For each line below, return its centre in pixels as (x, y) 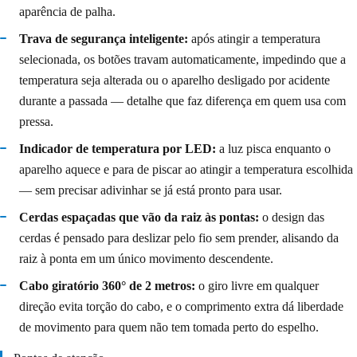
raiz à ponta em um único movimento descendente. (146, 258)
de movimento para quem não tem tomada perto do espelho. (169, 327)
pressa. (36, 121)
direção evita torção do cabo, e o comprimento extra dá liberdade (181, 306)
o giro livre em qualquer (257, 285)
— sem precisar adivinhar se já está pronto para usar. (151, 190)
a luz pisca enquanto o (273, 148)
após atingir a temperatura (254, 38)
